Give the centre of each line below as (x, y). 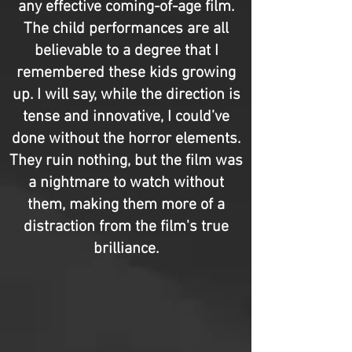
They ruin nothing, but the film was (126, 161)
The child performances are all (126, 29)
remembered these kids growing (126, 73)
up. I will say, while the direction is (126, 95)
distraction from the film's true (126, 227)
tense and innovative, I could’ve (126, 117)
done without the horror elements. (126, 139)
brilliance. (126, 249)
